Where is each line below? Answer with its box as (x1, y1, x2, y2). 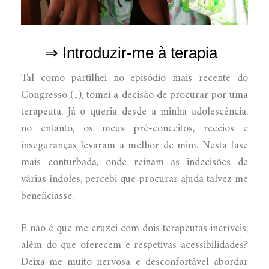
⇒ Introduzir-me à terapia (45, 43, 217, 62)
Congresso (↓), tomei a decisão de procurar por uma (21, 85, 248, 104)
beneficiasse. (21, 186, 74, 205)
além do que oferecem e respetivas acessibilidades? (21, 235, 248, 255)
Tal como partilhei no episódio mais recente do (21, 68, 248, 88)
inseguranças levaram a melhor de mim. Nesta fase (21, 136, 248, 155)
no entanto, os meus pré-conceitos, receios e (21, 119, 248, 138)
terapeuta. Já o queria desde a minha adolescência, (21, 102, 248, 121)
